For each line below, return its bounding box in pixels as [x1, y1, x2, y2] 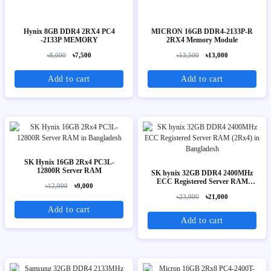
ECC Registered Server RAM [156, 177, 248, 186]
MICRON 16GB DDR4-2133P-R [151, 27, 253, 36]
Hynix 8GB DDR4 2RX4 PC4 [23, 27, 44, 36]
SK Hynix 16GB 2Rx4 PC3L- [24, 158, 114, 167]
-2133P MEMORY [40, 36, 98, 45]
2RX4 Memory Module [186, 36, 238, 45]
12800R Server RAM [36, 166, 102, 175]
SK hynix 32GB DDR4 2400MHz [151, 169, 253, 178]
